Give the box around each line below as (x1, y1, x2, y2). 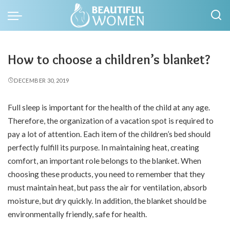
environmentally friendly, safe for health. (8, 209, 147, 219)
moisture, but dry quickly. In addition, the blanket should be (8, 196, 206, 205)
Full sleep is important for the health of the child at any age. (8, 103, 210, 112)
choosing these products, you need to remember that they (8, 169, 205, 179)
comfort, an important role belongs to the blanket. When (8, 156, 201, 165)
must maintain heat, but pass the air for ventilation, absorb (8, 183, 207, 192)
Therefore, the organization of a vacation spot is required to (8, 116, 214, 125)
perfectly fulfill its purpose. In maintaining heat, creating (8, 143, 199, 152)
